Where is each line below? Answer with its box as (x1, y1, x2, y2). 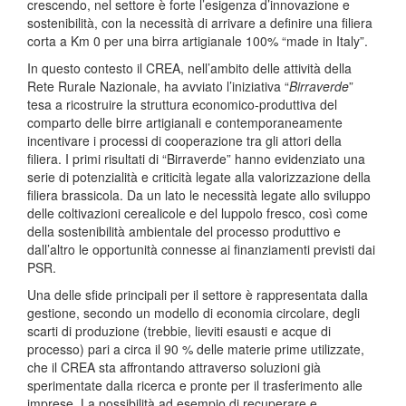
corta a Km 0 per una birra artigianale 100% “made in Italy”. (27, 32, 368, 50)
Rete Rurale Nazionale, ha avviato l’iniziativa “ (27, 77, 289, 95)
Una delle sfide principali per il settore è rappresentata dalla (27, 285, 368, 304)
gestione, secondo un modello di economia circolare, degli (27, 304, 360, 322)
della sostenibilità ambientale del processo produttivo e (27, 222, 341, 240)
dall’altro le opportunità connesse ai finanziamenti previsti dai (27, 240, 375, 258)
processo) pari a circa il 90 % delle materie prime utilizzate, (27, 340, 364, 358)
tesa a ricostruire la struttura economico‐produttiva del (27, 95, 337, 113)
